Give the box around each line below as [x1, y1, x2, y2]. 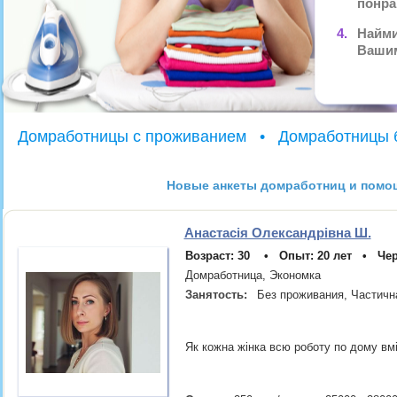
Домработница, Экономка [184, 269, 321, 282]
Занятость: [184, 288, 247, 301]
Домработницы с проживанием [18, 128, 255, 145]
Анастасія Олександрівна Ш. [183, 225, 371, 240]
